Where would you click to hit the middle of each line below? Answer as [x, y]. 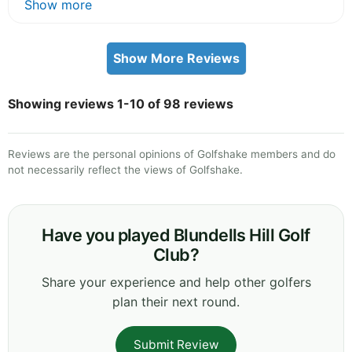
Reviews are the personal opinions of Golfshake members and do [172, 154]
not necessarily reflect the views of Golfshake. [125, 169]
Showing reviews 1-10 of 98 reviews [121, 103]
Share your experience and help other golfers [176, 282]
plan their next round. [176, 301]
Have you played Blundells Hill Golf [176, 235]
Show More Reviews [176, 58]
